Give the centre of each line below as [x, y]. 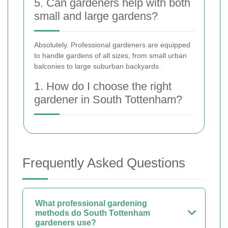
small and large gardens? [96, 16]
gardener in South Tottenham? [108, 99]
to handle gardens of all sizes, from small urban [110, 55]
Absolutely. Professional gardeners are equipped [112, 45]
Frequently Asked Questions [104, 163]
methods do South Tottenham [93, 213]
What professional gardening [91, 203]
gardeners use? [66, 223]
